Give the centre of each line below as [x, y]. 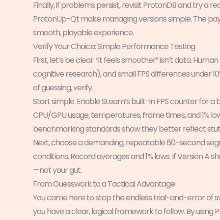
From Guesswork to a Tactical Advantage [104, 184]
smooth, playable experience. [83, 32]
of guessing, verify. [63, 87]
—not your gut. [57, 170]
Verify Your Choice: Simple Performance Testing [114, 46]
